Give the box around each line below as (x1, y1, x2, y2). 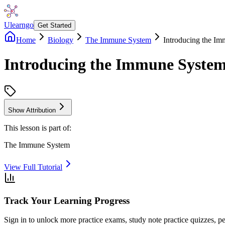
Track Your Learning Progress (4, 195, 130, 206)
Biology (48, 36, 73, 44)
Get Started (38, 22, 71, 29)
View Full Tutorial (4, 162, 62, 171)
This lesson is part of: (4, 123, 71, 132)
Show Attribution (8, 106, 56, 114)
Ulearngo (4, 21, 34, 29)
